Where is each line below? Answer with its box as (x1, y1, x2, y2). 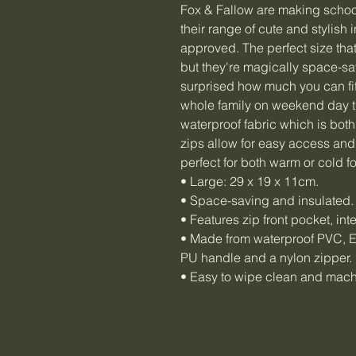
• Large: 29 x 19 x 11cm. (180, 173, 319, 189)
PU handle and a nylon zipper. (180, 250, 352, 265)
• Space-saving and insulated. (180, 192, 354, 208)
